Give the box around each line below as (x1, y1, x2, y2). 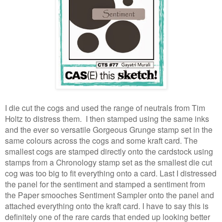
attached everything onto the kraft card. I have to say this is (5, 200, 209, 211)
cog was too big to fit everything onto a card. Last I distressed (5, 167, 217, 178)
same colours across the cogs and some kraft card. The (5, 134, 198, 146)
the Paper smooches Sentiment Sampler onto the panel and (5, 189, 214, 200)
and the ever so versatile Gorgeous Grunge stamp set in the (5, 123, 213, 135)
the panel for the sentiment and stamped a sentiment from (5, 178, 205, 189)
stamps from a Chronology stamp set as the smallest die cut (5, 156, 212, 167)
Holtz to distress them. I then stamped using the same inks (5, 112, 209, 124)
